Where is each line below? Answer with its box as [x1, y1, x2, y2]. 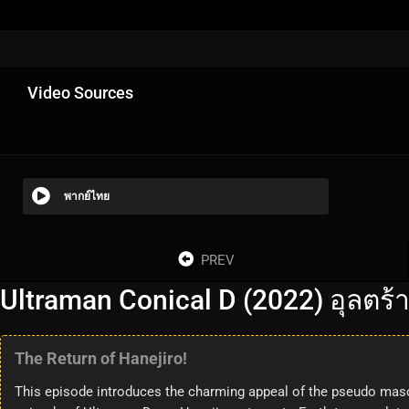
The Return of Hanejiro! [15, 348, 187, 368]
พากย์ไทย [64, 189, 110, 203]
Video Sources [27, 82, 133, 102]
